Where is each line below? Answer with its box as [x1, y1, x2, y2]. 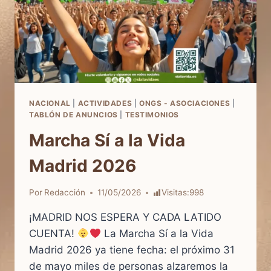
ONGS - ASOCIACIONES [139, 98, 230, 108]
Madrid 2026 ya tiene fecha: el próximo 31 [29, 244, 235, 256]
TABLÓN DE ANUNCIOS [29, 109, 118, 119]
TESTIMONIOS [125, 109, 180, 119]
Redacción [44, 188, 86, 198]
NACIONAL [29, 98, 71, 108]
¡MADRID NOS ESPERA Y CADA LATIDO [29, 211, 221, 224]
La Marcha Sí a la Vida [100, 227, 214, 240]
